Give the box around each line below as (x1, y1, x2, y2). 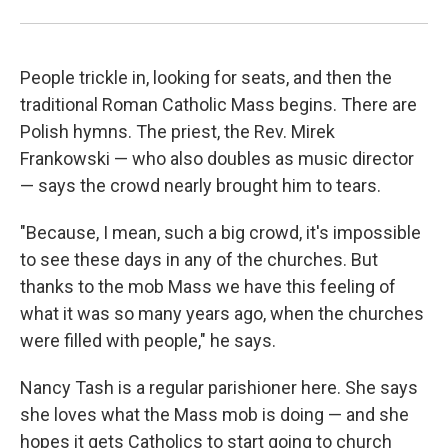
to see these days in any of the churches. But (20, 249, 378, 270)
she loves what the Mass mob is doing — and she (20, 404, 409, 425)
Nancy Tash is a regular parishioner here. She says (20, 377, 418, 398)
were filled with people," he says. (20, 330, 276, 351)
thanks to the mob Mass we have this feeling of (20, 276, 396, 297)
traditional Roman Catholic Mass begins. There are (20, 94, 417, 115)
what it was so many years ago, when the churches (20, 303, 424, 324)
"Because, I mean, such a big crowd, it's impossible (20, 222, 421, 243)
